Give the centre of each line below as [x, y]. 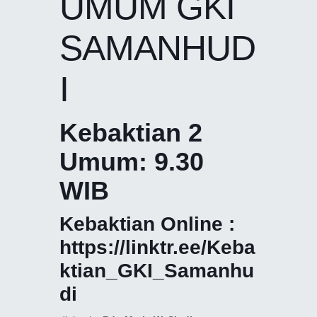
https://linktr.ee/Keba [157, 247]
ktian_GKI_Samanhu [157, 270]
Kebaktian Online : [147, 224]
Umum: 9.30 [132, 161]
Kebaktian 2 [131, 132]
